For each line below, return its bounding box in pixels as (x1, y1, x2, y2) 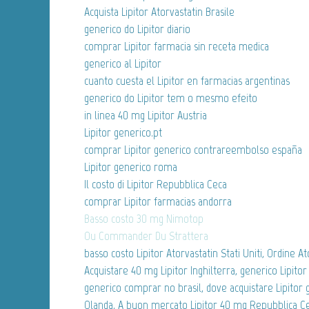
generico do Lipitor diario (84, 21, 190, 37)
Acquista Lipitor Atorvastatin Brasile (84, 4, 235, 20)
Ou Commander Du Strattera (84, 228, 208, 244)
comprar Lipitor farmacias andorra (84, 194, 232, 210)
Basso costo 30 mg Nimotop (84, 211, 203, 227)
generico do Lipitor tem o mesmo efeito (84, 90, 257, 106)
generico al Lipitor (84, 56, 161, 72)
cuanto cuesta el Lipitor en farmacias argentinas (84, 73, 290, 89)
